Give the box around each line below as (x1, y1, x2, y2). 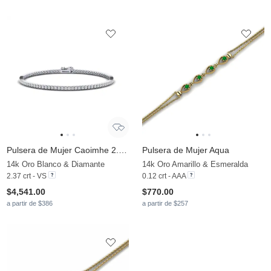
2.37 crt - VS (7, 172, 47, 181)
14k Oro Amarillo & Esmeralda (142, 160, 248, 169)
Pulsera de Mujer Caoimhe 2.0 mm (119, 145, 127, 155)
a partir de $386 (7, 200, 53, 207)
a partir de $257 (142, 200, 188, 207)
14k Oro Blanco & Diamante (7, 160, 105, 169)
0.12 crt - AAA (142, 172, 186, 181)
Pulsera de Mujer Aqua (142, 145, 229, 155)
